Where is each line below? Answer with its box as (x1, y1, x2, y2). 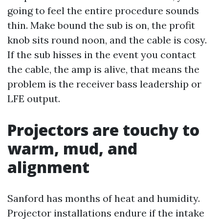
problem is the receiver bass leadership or (7, 78, 201, 90)
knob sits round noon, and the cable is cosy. (7, 34, 207, 46)
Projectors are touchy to (7, 119, 199, 140)
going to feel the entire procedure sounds (7, 4, 199, 17)
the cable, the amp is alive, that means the (7, 63, 199, 75)
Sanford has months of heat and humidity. (7, 192, 200, 204)
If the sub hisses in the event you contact (7, 48, 196, 61)
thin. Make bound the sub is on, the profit (7, 19, 195, 31)
